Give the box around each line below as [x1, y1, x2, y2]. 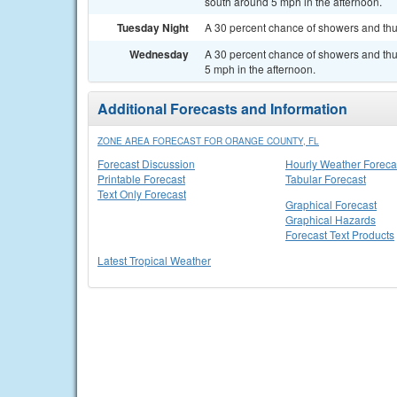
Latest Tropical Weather [97, 253, 211, 268]
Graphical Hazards [285, 212, 376, 227]
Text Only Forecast [97, 186, 186, 201]
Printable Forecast [97, 171, 185, 186]
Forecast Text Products [285, 227, 394, 242]
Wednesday [129, 46, 189, 62]
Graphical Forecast [285, 197, 377, 212]
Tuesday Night [117, 19, 189, 35]
